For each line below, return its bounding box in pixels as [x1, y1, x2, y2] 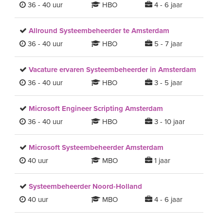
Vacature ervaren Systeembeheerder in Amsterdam [29, 65, 196, 74]
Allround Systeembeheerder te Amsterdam [29, 26, 169, 35]
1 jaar [152, 156, 170, 165]
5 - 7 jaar [152, 39, 182, 48]
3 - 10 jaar [152, 117, 185, 126]
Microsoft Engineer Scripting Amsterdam [29, 104, 163, 113]
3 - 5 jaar [152, 78, 182, 87]
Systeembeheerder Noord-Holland [29, 182, 142, 191]
